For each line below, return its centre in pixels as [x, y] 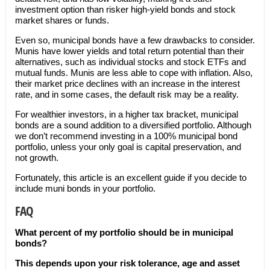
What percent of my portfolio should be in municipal [124, 232]
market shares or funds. [62, 20]
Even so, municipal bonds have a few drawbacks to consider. [135, 40]
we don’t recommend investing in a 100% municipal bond [126, 136]
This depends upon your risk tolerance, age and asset [127, 263]
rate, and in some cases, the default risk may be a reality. [127, 94]
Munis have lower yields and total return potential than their [129, 51]
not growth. [38, 158]
